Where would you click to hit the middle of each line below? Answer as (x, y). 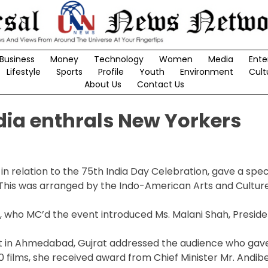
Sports (69, 72)
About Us (103, 85)
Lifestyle (23, 72)
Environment (206, 72)
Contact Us (160, 85)
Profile (111, 72)
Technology (118, 60)
